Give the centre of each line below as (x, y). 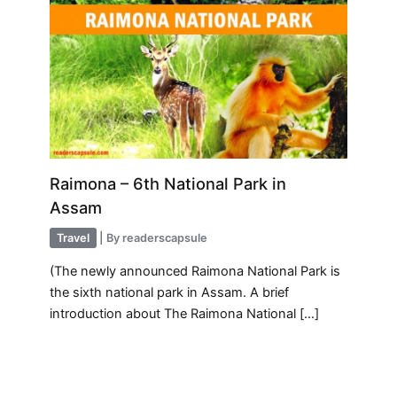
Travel (74, 237)
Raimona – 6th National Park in (168, 184)
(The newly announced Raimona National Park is (195, 271)
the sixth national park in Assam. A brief (170, 292)
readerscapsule (165, 237)
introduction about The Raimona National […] (185, 313)
